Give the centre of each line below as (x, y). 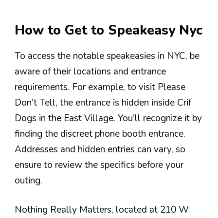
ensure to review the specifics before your (99, 165)
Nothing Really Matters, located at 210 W (102, 210)
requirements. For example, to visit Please (100, 87)
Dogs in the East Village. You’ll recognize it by (108, 118)
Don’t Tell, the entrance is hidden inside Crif (103, 102)
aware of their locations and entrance (90, 71)
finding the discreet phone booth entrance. (100, 134)
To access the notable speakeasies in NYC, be (107, 56)
